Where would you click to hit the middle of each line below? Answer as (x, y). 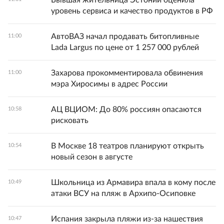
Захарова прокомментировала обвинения (127, 73)
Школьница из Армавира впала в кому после (133, 183)
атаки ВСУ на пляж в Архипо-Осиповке (123, 194)
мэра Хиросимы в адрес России (109, 84)
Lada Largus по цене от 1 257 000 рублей (125, 48)
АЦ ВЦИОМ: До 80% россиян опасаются (126, 110)
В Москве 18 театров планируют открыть (127, 146)
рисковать (70, 121)
